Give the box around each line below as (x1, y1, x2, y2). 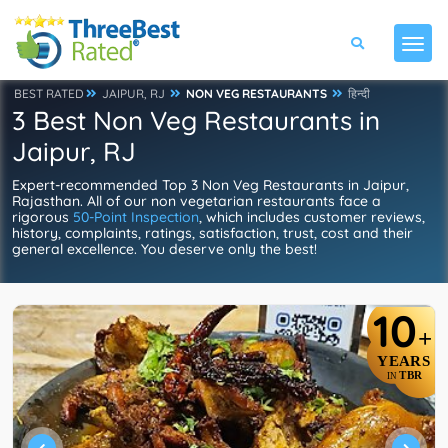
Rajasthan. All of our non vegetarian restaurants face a (12, 192, 381, 210)
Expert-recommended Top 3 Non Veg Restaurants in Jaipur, (12, 176, 409, 194)
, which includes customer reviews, (199, 208, 425, 226)
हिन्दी (348, 86, 370, 101)
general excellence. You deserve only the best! (12, 240, 317, 258)
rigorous (12, 208, 73, 226)
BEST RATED (14, 86, 84, 101)
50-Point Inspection (73, 208, 199, 226)
